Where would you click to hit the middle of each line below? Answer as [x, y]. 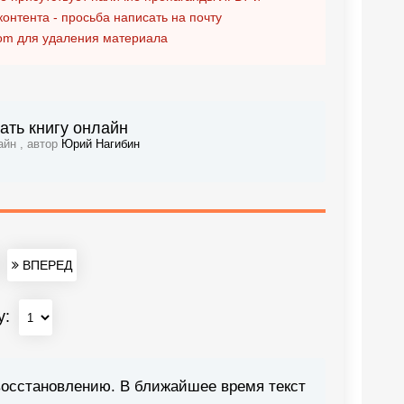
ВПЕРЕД [45, 265]
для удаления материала [91, 38]
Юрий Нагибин [101, 144]
